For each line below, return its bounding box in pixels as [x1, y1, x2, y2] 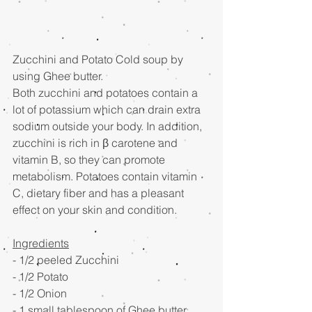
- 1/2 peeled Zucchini [13, 253, 125, 267]
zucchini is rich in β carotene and [13, 136, 180, 150]
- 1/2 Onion [13, 286, 67, 300]
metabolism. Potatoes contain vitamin [13, 169, 200, 183]
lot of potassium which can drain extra [13, 102, 203, 116]
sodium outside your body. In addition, [13, 119, 205, 133]
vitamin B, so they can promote [13, 153, 168, 166]
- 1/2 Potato [13, 270, 71, 283]
